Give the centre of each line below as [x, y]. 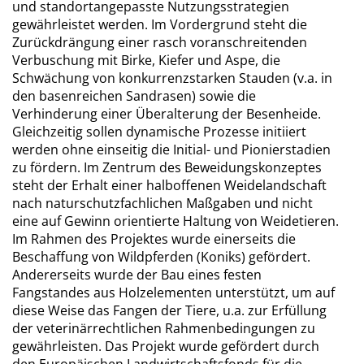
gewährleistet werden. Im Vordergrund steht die [160, 24]
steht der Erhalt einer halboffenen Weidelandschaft [169, 185]
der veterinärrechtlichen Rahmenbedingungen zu [164, 328]
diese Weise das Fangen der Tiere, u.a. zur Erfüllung [169, 310]
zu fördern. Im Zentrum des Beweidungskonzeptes [167, 167]
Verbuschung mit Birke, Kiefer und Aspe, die [146, 60]
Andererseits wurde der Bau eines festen [137, 275]
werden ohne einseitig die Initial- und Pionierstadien [171, 149]
